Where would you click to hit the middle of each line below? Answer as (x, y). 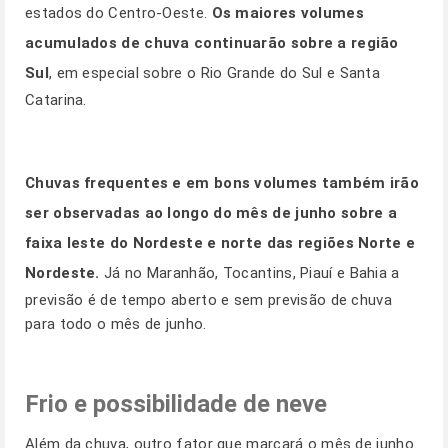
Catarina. (56, 100)
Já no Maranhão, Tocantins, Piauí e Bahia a (249, 273)
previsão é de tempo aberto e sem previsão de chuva (208, 300)
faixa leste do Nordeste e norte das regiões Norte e (220, 243)
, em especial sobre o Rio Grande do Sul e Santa (214, 73)
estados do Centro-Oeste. (118, 13)
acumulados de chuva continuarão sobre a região (212, 43)
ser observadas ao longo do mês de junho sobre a (211, 213)
